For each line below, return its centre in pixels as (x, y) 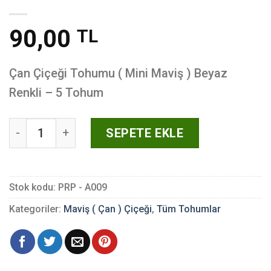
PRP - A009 (83, 188)
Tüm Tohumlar (189, 209)
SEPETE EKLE (145, 133)
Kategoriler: (36, 209)
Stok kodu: (34, 188)
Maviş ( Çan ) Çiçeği (108, 209)
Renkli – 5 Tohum (56, 93)
